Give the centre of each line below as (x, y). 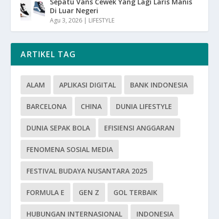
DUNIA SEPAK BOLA (58, 128)
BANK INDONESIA (159, 85)
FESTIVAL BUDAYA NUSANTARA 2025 (87, 171)
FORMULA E (46, 192)
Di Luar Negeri (74, 10)
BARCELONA (47, 106)
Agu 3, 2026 (66, 20)
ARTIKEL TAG (48, 54)
